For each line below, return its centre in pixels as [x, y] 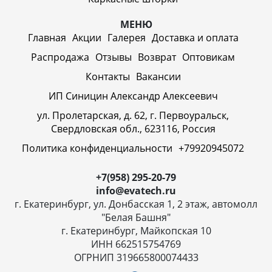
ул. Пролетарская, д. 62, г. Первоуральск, [133, 115]
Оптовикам [209, 57]
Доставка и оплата [195, 37]
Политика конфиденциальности [97, 148]
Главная [47, 37]
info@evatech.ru [136, 190]
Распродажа [60, 57]
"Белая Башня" [136, 217]
